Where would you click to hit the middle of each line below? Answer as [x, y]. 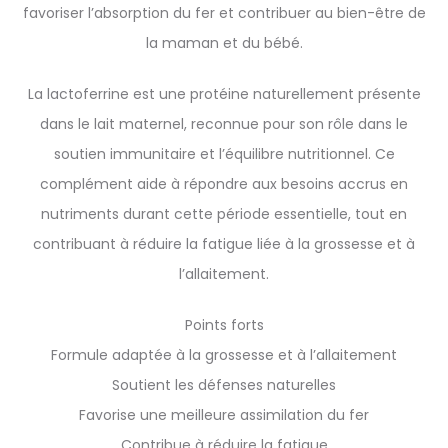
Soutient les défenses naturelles [224, 385]
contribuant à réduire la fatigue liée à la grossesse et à [224, 244]
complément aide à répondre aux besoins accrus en [224, 184]
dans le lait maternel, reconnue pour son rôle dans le [224, 124]
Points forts [224, 325]
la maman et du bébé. [224, 43]
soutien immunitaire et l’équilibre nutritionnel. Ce [224, 154]
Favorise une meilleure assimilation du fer [224, 415]
